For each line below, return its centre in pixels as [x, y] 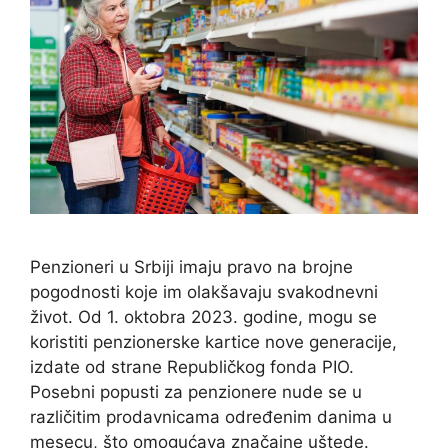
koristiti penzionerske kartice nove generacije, [213, 342]
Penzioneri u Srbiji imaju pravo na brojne [191, 267]
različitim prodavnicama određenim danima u [211, 417]
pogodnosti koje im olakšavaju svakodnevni [204, 292]
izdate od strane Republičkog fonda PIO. [192, 367]
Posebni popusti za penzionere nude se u [196, 392]
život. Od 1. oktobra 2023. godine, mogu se [203, 317]
